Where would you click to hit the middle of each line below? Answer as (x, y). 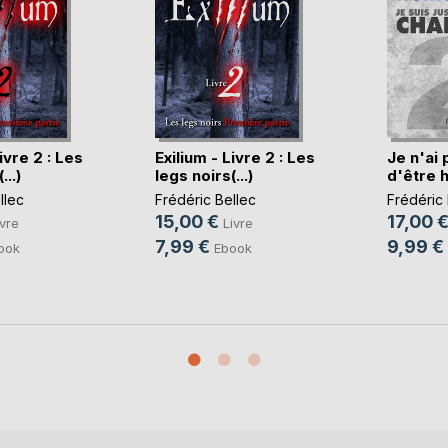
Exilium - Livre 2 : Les (234, 157)
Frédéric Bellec (205, 199)
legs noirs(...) (203, 175)
